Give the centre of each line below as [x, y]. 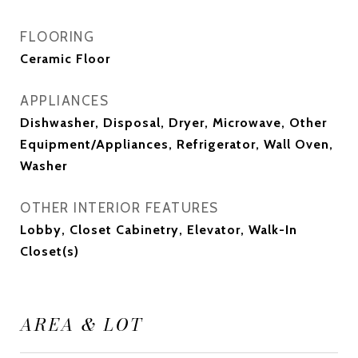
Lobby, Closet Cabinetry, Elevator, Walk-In [159, 230]
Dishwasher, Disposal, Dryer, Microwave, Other [173, 123]
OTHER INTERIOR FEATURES [119, 208]
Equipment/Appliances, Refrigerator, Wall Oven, [177, 144]
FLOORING [57, 37]
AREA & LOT [82, 324]
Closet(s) [50, 251]
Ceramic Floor [65, 59]
